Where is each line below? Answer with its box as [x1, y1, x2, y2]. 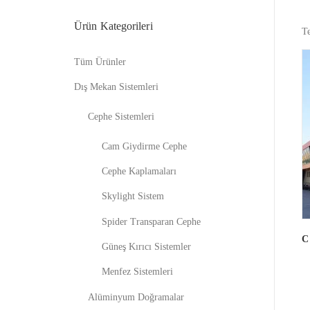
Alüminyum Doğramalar [88, 291, 184, 302]
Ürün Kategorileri [74, 19, 153, 32]
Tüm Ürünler [74, 56, 126, 67]
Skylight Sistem [102, 191, 164, 202]
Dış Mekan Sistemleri [74, 81, 158, 92]
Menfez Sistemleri [102, 266, 173, 277]
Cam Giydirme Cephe [102, 140, 187, 152]
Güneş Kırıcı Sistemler [102, 241, 191, 253]
